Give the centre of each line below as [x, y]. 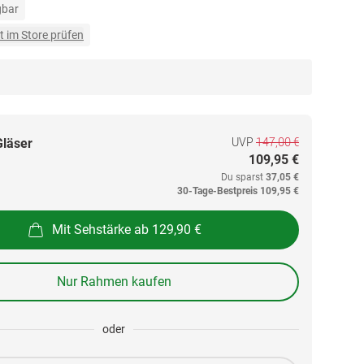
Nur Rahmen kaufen [114, 282]
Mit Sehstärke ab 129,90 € [127, 229]
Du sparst [243, 177]
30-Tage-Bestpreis [217, 191]
